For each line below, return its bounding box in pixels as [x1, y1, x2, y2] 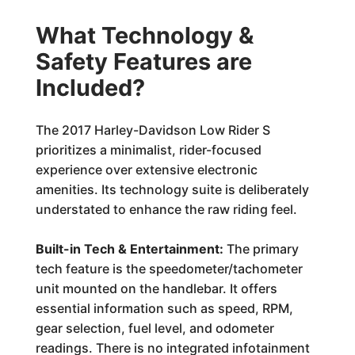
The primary [223, 241, 299, 257]
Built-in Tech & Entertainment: [35, 241, 223, 257]
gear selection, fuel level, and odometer [35, 320, 274, 336]
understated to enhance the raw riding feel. [35, 201, 297, 217]
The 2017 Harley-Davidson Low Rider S [35, 122, 270, 138]
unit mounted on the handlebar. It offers [35, 281, 277, 296]
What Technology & [35, 21, 254, 49]
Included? [35, 74, 145, 101]
